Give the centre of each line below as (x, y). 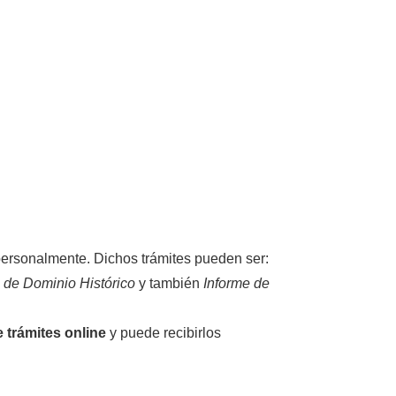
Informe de (237, 284)
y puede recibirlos (164, 333)
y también (170, 284)
